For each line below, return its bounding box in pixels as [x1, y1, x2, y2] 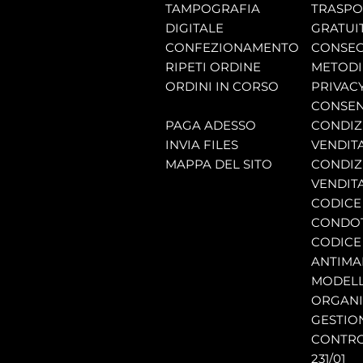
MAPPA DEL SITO [165, 156, 272, 173]
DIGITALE [165, 20, 224, 36]
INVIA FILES [165, 137, 238, 153]
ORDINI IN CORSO [165, 79, 279, 95]
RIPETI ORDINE [165, 59, 261, 75]
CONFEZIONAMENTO [165, 40, 299, 56]
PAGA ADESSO [165, 117, 256, 134]
